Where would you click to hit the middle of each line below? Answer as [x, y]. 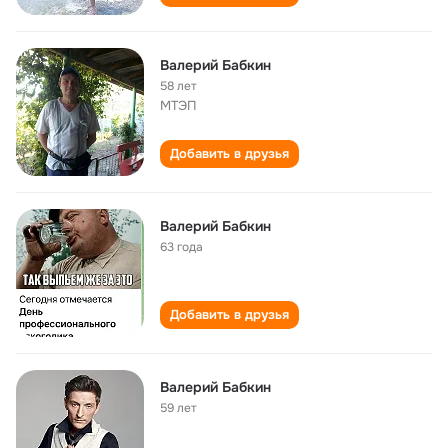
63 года [181, 247]
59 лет [178, 408]
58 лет [178, 86]
